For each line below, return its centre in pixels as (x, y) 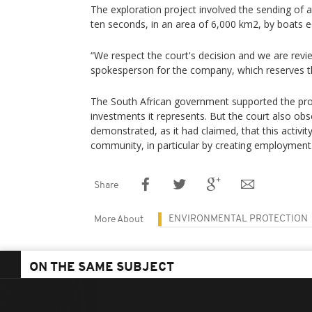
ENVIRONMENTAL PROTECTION (238, 219)
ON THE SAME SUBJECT (102, 268)
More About (119, 220)
